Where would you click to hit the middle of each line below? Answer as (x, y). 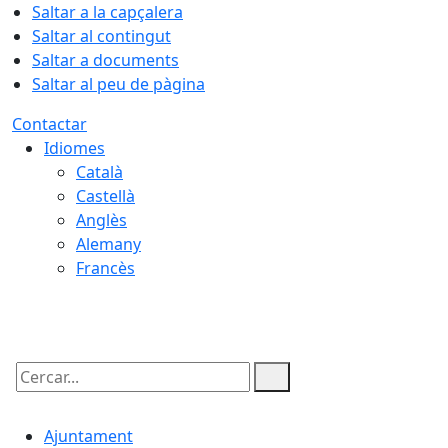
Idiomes (74, 148)
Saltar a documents (105, 60)
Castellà (105, 196)
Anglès (101, 220)
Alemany (108, 244)
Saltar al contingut (101, 36)
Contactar (49, 124)
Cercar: (38, 394)
